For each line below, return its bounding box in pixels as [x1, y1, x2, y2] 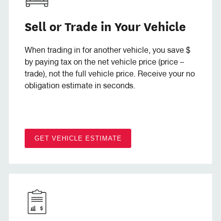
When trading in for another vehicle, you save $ [25, 47, 190, 55]
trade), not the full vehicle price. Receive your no [25, 71, 195, 79]
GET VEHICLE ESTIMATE [34, 134, 122, 142]
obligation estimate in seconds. [25, 82, 135, 91]
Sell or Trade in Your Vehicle [25, 16, 186, 35]
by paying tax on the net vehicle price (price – [25, 59, 184, 67]
